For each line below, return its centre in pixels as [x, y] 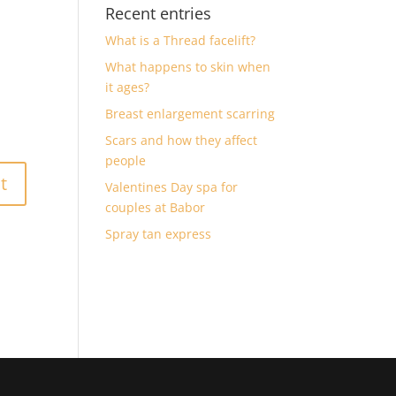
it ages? [128, 87]
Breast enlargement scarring [190, 114]
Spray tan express [159, 234]
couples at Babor [156, 207]
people [126, 160]
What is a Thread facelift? [181, 40]
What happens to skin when [188, 67]
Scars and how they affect [182, 140]
